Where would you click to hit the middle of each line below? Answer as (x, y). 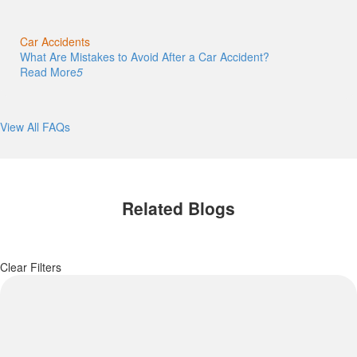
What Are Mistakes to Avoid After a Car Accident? (145, 57)
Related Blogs (178, 208)
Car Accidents (55, 42)
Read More (48, 72)
